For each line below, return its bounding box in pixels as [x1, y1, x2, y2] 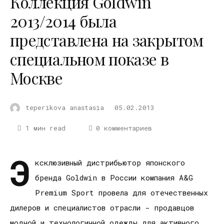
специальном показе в [10, 48, 169, 70]
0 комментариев [96, 123, 152, 132]
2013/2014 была [10, 10, 117, 32]
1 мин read [25, 123, 65, 132]
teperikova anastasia [25, 102, 104, 112]
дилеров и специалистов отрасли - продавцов [10, 202, 194, 213]
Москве [10, 67, 63, 89]
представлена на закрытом [10, 29, 203, 51]
